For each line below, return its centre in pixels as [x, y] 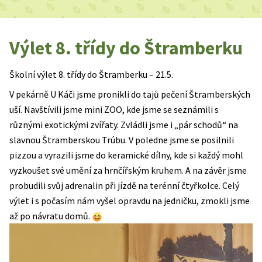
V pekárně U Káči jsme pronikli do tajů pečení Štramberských [130, 94]
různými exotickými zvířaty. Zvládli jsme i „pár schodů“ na [124, 124]
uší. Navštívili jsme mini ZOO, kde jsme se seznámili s [114, 109]
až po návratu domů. [51, 216]
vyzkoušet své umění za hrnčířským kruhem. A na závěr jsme [128, 170]
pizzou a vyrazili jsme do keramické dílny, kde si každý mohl [126, 155]
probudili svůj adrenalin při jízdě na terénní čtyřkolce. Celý [124, 185]
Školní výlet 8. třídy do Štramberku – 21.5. [91, 74]
